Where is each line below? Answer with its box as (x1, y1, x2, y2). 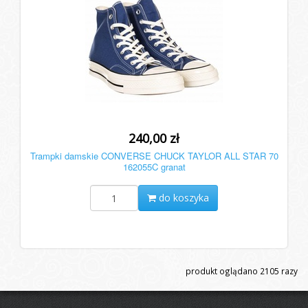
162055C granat (122, 160, 186, 174)
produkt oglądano (186, 265, 260, 277)
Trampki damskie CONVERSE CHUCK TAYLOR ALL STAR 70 (30, 149, 278, 163)
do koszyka (156, 191, 209, 205)
